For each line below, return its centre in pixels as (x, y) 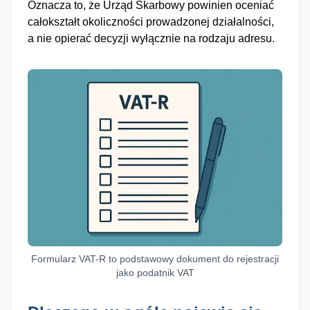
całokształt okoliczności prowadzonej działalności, (151, 22)
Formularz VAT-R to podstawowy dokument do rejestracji (155, 259)
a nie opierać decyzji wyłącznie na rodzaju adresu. (151, 38)
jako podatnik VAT (155, 273)
